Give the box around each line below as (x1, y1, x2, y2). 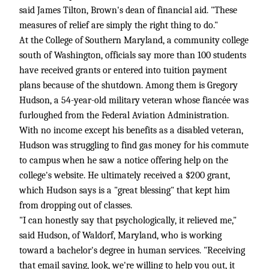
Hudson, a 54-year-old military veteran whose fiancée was (19, 95, 249, 106)
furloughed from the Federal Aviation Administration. (19, 110, 229, 121)
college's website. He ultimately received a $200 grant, (19, 170, 230, 181)
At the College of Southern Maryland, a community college (19, 35, 249, 46)
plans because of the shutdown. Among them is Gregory (19, 80, 238, 91)
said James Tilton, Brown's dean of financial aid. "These (19, 5, 237, 16)
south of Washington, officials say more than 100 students (19, 50, 246, 61)
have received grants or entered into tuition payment (19, 65, 227, 76)
